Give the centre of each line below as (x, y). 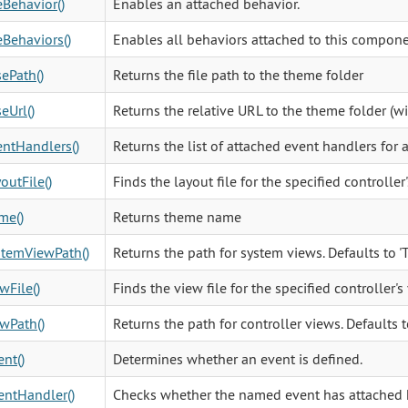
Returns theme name (177, 216)
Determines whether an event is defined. (237, 358)
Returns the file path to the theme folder (238, 74)
